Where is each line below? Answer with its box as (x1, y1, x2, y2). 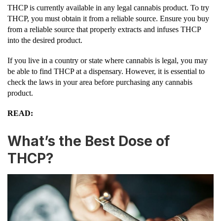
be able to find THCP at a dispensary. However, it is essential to (7, 67, 205, 75)
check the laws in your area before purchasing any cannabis (7, 77, 192, 86)
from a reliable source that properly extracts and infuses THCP (7, 25, 201, 34)
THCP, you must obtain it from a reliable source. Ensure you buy (7, 14, 209, 23)
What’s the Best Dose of (7, 133, 170, 150)
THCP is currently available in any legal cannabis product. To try (7, 3, 209, 12)
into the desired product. (7, 36, 82, 44)
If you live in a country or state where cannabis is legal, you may (7, 56, 208, 65)
